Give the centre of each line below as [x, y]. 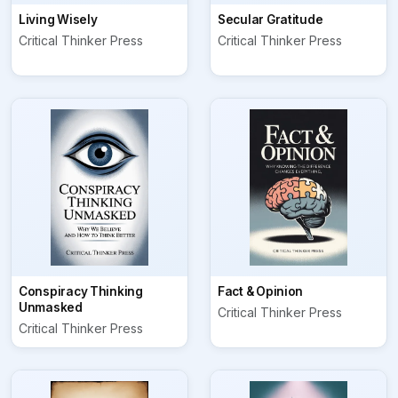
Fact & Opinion [261, 292]
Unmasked [51, 308]
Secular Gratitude [271, 20]
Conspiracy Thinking [81, 292]
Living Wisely [58, 20]
